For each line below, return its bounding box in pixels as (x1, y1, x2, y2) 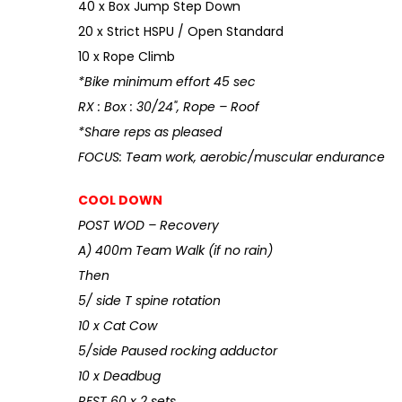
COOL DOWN (78, 191, 162, 209)
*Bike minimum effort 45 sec (78, 73, 256, 91)
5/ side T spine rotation (78, 292, 221, 310)
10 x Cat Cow (78, 317, 157, 335)
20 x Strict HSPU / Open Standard (78, 22, 284, 40)
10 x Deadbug (78, 367, 161, 385)
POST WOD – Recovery (78, 216, 219, 234)
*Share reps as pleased (78, 123, 222, 141)
